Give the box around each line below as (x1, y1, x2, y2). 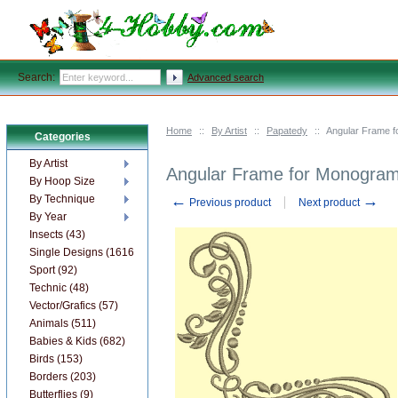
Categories (35, 131, 91, 143)
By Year (29, 211, 67, 223)
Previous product (187, 196, 271, 209)
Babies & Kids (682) (29, 335, 125, 347)
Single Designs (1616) (29, 246, 138, 259)
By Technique (29, 193, 95, 205)
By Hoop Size (29, 175, 95, 187)
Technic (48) (29, 282, 89, 294)
